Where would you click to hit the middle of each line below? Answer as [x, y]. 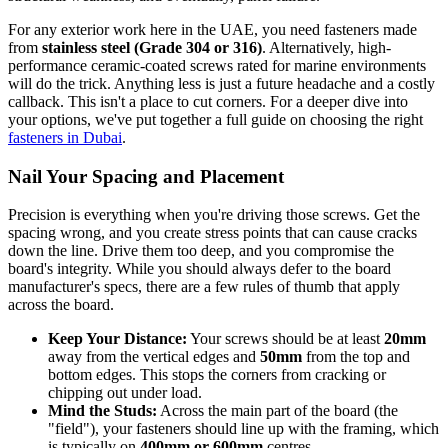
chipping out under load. [125, 393]
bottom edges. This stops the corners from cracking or [217, 375]
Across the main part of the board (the [277, 411]
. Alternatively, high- [326, 47]
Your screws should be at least [285, 339]
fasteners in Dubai [65, 137]
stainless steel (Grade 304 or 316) [152, 47]
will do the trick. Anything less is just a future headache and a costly [221, 83]
